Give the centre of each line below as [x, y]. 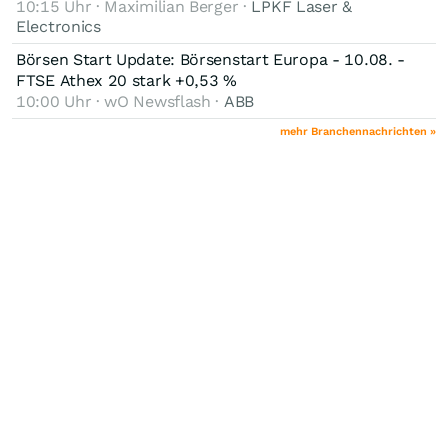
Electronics [58, 26]
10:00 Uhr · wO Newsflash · [120, 101]
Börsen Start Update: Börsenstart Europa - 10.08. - [211, 59]
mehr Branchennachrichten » [358, 131]
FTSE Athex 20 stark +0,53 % [126, 80]
